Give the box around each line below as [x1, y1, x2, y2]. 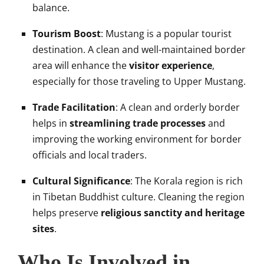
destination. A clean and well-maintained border [32, 42, 246, 56]
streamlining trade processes [70, 116, 206, 130]
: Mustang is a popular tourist [101, 27, 232, 40]
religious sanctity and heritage [101, 206, 245, 219]
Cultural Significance [32, 174, 130, 187]
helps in [32, 116, 70, 130]
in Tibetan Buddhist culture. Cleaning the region [32, 190, 245, 203]
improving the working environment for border [32, 132, 242, 146]
